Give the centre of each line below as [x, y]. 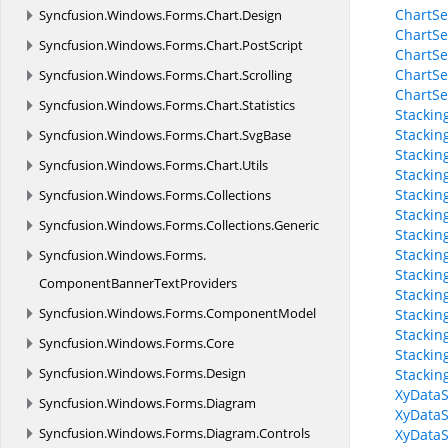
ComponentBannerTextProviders [138, 283]
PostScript [272, 45]
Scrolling [267, 75]
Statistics [268, 105]
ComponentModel [261, 313]
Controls [284, 433]
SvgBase [266, 135]
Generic [296, 225]
